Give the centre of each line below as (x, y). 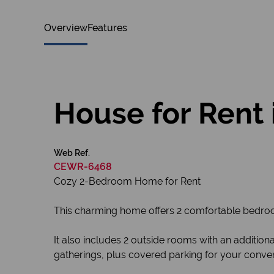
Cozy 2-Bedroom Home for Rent (127, 181)
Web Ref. (72, 153)
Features (107, 28)
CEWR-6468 (83, 167)
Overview (66, 28)
